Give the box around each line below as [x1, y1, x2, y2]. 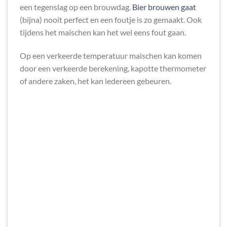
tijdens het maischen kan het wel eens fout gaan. [20, 27, 186, 37]
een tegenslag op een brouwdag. [20, 2, 132, 12]
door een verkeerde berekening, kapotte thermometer [20, 63, 206, 73]
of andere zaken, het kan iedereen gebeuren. [20, 75, 171, 86]
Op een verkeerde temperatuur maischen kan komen [20, 50, 202, 60]
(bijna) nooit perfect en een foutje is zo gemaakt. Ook [20, 15, 202, 24]
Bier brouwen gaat [132, 2, 196, 12]
